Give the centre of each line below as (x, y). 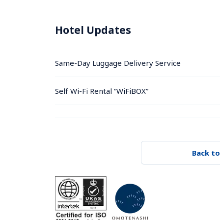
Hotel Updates (93, 30)
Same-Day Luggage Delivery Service (118, 63)
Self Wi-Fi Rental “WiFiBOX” (102, 91)
